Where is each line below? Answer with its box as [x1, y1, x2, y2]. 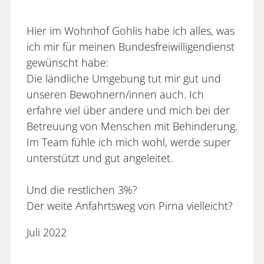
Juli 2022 [27, 225, 67, 239]
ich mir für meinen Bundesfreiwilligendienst [27, 39, 235, 54]
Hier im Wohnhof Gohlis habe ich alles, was [27, 23, 235, 38]
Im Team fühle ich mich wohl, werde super [27, 134, 231, 149]
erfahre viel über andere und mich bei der [27, 103, 230, 117]
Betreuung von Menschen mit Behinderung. [27, 118, 237, 133]
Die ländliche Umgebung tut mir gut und [27, 71, 221, 85]
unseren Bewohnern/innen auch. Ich [27, 87, 204, 101]
